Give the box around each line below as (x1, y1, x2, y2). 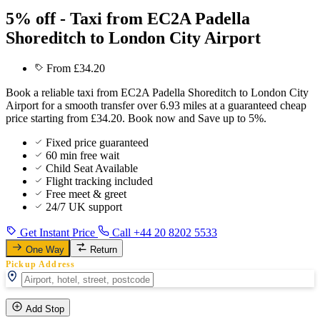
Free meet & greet (46, 187, 126, 200)
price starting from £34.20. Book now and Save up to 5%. (6, 111, 266, 124)
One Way (26, 244, 64, 255)
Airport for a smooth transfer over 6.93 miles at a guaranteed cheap (6, 99, 306, 111)
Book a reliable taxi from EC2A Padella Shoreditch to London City (6, 86, 309, 99)
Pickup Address (6, 259, 76, 269)
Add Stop (26, 303, 64, 314)
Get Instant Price (17, 226, 98, 239)
